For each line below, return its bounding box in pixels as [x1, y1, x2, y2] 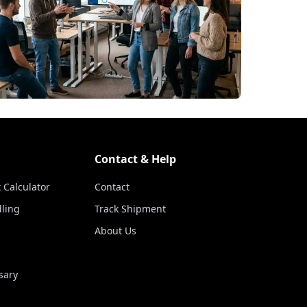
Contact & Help [94, 151, 176, 167]
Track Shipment [94, 202, 166, 215]
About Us [94, 224, 136, 237]
